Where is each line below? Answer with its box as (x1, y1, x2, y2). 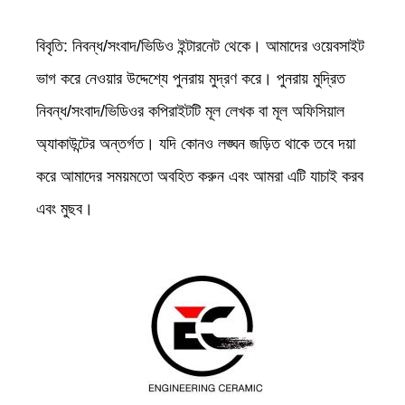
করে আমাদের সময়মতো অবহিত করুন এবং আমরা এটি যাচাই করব (36, 167, 363, 186)
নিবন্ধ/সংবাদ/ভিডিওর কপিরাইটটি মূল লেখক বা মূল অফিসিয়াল (36, 102, 344, 121)
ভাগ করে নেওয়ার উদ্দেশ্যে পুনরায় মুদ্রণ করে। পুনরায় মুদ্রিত (36, 70, 345, 89)
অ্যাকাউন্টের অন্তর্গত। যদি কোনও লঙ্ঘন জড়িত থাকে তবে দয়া (36, 135, 355, 154)
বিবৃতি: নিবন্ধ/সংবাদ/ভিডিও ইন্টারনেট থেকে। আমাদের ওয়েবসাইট (36, 37, 364, 56)
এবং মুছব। (36, 200, 93, 219)
